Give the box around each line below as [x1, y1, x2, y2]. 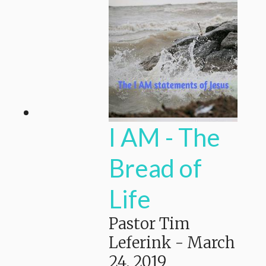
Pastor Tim [109, 214, 190, 233]
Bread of [109, 153, 202, 183]
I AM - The [109, 122, 220, 152]
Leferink [109, 233, 172, 252]
